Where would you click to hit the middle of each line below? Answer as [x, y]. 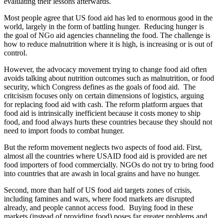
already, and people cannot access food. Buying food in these [99, 207]
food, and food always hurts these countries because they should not [108, 122]
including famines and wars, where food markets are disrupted [99, 199]
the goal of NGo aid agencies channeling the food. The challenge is [107, 35]
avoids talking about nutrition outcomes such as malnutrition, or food [109, 78]
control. [16, 53]
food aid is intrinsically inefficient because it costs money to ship [102, 113]
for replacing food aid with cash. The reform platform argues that [103, 104]
